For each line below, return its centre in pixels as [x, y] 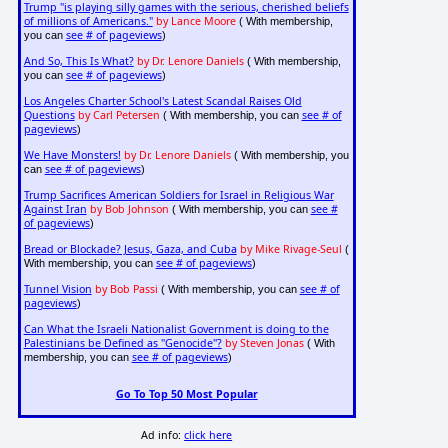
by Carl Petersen [118, 115]
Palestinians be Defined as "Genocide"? [122, 343]
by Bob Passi [126, 289]
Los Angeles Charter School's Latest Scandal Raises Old [162, 101]
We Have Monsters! [72, 155]
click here [208, 435]
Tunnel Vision [57, 289]
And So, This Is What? [78, 61]
